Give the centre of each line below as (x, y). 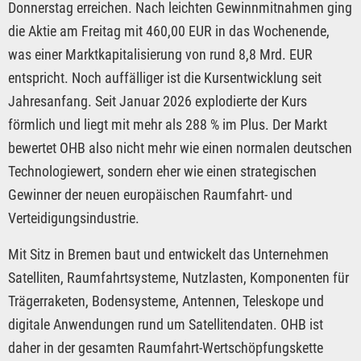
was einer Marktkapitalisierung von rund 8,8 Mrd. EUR (160, 55)
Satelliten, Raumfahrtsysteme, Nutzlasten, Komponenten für (178, 278)
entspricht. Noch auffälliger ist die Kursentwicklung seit (165, 78)
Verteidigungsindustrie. (74, 218)
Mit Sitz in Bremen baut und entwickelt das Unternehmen (168, 255)
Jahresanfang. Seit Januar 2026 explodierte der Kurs (158, 102)
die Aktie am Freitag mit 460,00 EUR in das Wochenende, (169, 31)
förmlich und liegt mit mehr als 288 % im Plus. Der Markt (168, 125)
